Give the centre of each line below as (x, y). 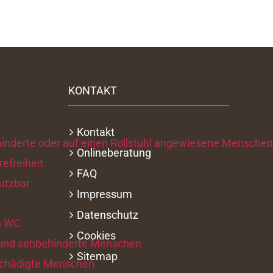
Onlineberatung (114, 153)
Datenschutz (107, 215)
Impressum (104, 194)
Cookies (96, 236)
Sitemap (97, 256)
